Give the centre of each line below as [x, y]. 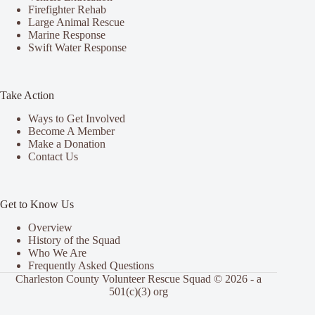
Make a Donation [67, 144]
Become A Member [71, 131]
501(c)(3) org [139, 291]
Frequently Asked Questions [91, 265]
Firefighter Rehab [67, 10]
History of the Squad [74, 240]
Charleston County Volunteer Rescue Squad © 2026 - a [139, 279]
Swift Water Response [77, 48]
